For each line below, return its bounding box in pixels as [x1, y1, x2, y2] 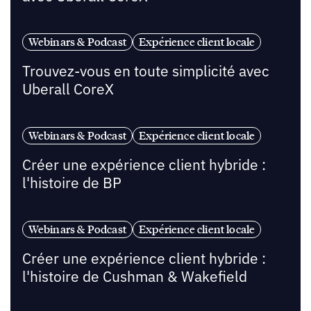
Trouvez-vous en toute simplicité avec [22, 62, 269, 81]
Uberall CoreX [22, 80, 114, 99]
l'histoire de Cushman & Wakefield [22, 267, 247, 286]
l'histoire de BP [22, 174, 121, 193]
